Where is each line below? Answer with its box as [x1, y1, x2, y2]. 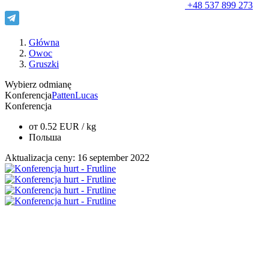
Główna [29, 37, 59, 47]
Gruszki [29, 59, 59, 69]
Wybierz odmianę [5, 79, 71, 89]
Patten [52, 90, 75, 100]
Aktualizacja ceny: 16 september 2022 [5, 153, 150, 163]
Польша [29, 132, 61, 142]
